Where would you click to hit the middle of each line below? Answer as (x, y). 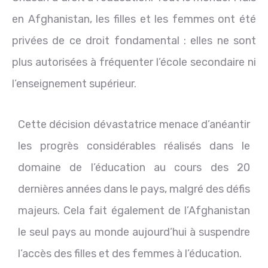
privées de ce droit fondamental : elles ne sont (134, 40)
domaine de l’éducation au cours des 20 (134, 167)
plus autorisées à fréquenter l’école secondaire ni (134, 62)
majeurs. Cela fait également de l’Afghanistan (134, 210)
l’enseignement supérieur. (74, 83)
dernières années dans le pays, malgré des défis (134, 189)
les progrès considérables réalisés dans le (134, 146)
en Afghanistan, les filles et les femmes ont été (134, 19)
